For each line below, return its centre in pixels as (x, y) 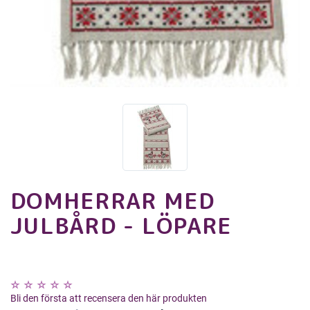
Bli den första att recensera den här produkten (109, 299)
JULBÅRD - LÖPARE (121, 226)
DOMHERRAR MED (113, 201)
